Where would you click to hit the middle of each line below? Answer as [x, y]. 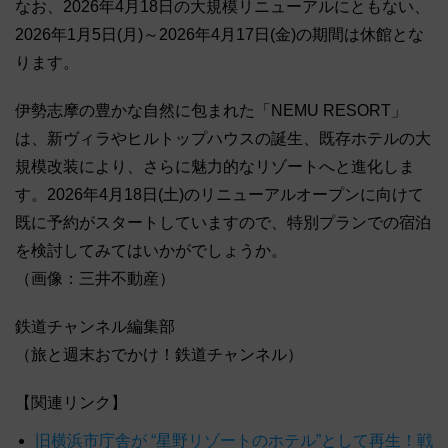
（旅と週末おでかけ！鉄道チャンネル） [159, 354]
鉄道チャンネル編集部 [95, 326]
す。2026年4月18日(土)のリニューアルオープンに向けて [219, 194]
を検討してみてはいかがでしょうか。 [151, 250]
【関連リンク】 [71, 402]
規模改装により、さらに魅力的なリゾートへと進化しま [215, 166]
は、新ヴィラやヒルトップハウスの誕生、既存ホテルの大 [223, 138]
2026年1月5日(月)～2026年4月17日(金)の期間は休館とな [219, 34]
